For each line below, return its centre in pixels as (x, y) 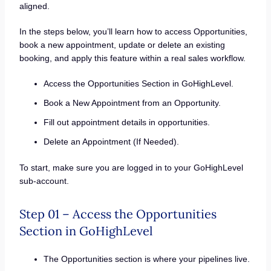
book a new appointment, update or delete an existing (122, 45)
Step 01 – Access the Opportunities (118, 214)
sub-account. (44, 181)
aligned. (34, 6)
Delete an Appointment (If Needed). (111, 141)
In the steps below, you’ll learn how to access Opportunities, (133, 32)
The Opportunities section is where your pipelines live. (146, 259)
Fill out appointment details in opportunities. (126, 122)
